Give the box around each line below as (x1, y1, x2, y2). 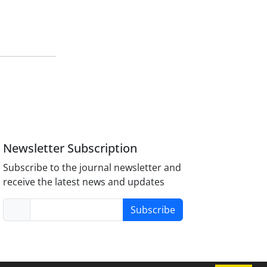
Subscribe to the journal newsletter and (3, 160, 182, 174)
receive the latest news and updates (3, 175, 165, 188)
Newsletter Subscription (3, 139, 138, 156)
